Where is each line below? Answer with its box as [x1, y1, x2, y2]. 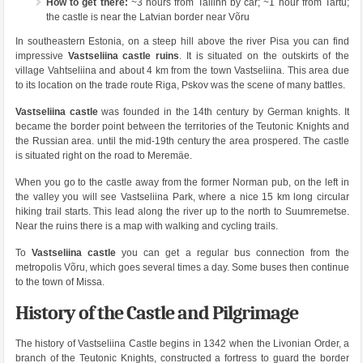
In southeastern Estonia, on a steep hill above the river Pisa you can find [15, 36, 350, 48]
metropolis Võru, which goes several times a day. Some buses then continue [15, 262, 350, 274]
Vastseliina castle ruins [67, 50, 180, 62]
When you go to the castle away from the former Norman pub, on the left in [15, 177, 350, 189]
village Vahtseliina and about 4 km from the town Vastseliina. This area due [15, 65, 350, 77]
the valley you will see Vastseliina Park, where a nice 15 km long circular [15, 191, 350, 203]
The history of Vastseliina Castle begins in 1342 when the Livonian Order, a [15, 338, 350, 350]
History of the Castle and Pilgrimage [15, 301, 298, 325]
